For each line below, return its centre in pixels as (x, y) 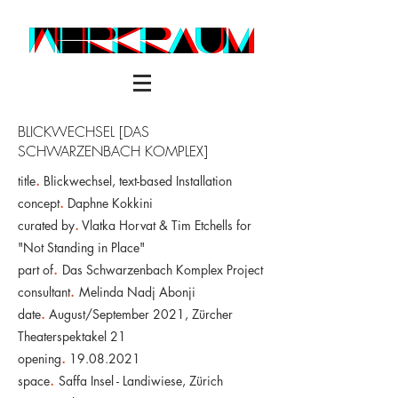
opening (40, 358)
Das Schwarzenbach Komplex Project (164, 270)
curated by (46, 225)
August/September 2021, (119, 314)
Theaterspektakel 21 (72, 336)
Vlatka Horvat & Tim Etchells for (165, 225)
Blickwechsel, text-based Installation (138, 181)
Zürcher (212, 314)
